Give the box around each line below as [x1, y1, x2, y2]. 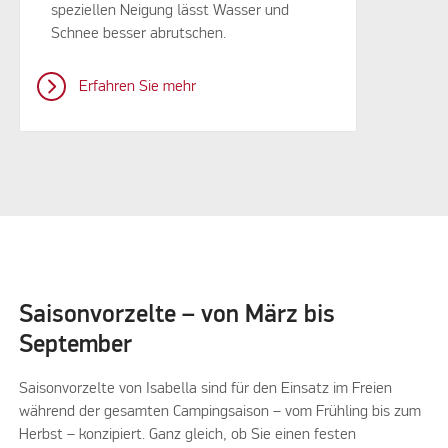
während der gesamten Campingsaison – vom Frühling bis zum [19, 403, 422, 420]
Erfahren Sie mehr [78, 79, 196, 96]
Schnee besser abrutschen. [51, 26, 231, 43]
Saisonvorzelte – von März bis [19, 302, 336, 327]
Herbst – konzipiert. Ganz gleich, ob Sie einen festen [19, 426, 357, 443]
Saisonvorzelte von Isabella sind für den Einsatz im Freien [19, 380, 393, 397]
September [19, 332, 133, 357]
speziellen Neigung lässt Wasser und [51, 3, 290, 20]
